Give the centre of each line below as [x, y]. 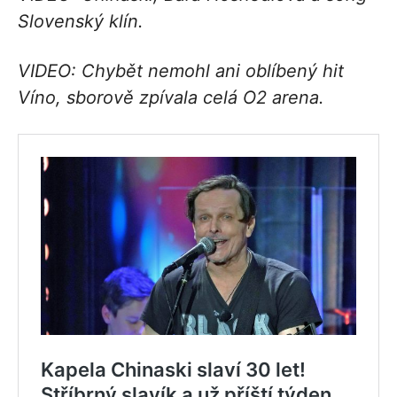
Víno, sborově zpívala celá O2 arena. [171, 97]
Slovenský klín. [81, 21]
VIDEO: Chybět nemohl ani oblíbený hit [181, 70]
